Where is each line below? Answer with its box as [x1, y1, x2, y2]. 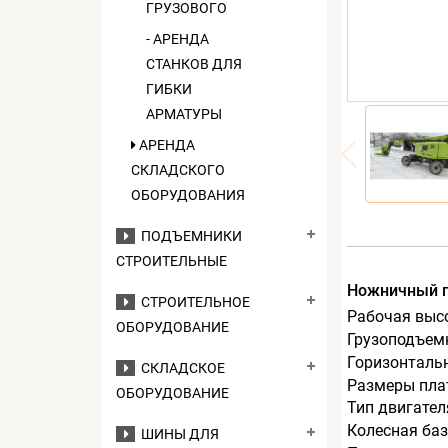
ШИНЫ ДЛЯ [135, 426, 219, 442]
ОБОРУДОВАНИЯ [131, 187, 245, 203]
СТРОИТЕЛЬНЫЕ [116, 253, 227, 269]
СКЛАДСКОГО [131, 162, 225, 178]
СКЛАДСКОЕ [135, 360, 225, 376]
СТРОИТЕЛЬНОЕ [135, 294, 250, 310]
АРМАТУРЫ [146, 106, 222, 122]
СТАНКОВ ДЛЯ [146, 56, 242, 72]
